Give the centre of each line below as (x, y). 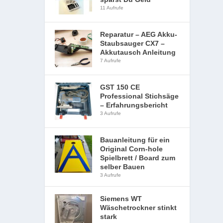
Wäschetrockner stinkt (139, 208)
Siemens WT (121, 199)
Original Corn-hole (132, 149)
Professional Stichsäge (140, 96)
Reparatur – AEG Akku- (139, 34)
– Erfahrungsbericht (134, 105)
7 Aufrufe (111, 60)
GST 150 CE (120, 87)
